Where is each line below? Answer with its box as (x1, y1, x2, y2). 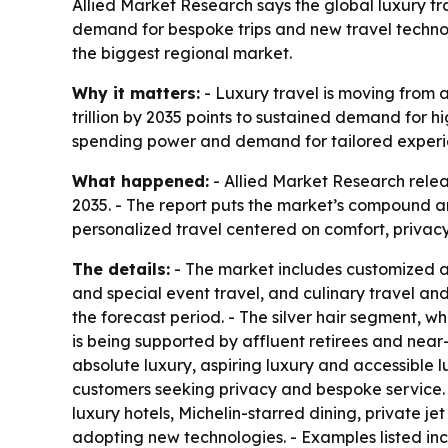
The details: (72, 259, 170, 280)
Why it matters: (72, 83, 200, 104)
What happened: (72, 171, 209, 192)
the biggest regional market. (72, 43, 292, 64)
